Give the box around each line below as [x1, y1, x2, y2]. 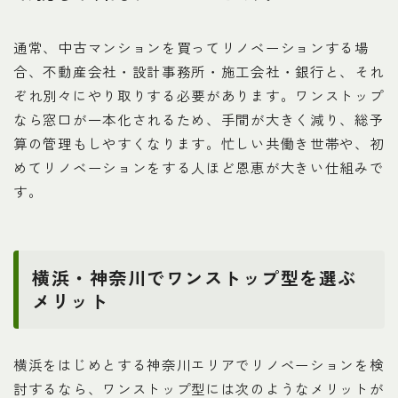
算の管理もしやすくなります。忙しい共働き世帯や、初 [13, 132, 385, 153]
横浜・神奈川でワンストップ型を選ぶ [32, 264, 357, 291]
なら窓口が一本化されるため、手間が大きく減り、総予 [13, 108, 385, 129]
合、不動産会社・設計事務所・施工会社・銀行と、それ [13, 60, 385, 81]
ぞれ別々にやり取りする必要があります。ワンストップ [13, 84, 385, 105]
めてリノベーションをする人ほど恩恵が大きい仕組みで [13, 156, 385, 177]
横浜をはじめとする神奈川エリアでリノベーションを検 [13, 354, 385, 374]
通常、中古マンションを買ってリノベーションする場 [13, 36, 370, 57]
